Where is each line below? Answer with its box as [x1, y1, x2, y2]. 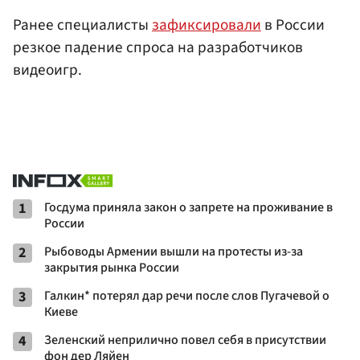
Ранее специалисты [13, 13, 152, 36]
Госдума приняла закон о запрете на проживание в [44, 198, 333, 217]
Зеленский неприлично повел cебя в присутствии [44, 331, 326, 350]
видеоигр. [13, 58, 82, 81]
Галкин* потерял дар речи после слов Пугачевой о [44, 287, 329, 305]
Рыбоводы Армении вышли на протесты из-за [44, 243, 303, 261]
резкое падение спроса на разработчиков [13, 35, 303, 59]
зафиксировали [152, 13, 261, 36]
